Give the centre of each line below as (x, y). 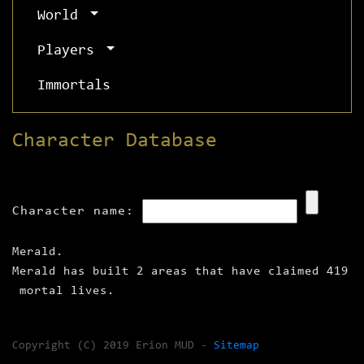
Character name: (73, 212)
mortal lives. (63, 292)
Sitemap (236, 347)
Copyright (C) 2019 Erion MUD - (113, 347)
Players (70, 52)
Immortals (74, 87)
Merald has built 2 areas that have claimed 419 (180, 272)
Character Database (115, 141)
